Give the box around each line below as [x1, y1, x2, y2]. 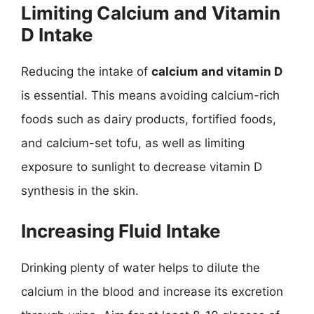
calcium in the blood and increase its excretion [21, 285, 283, 299]
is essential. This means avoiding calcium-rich [21, 88, 280, 102]
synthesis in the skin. [21, 183, 139, 198]
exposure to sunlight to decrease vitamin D [21, 159, 262, 174]
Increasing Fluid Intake [21, 220, 221, 242]
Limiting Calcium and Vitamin [21, 1, 280, 24]
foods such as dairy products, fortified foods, [21, 111, 276, 126]
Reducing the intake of [21, 64, 151, 78]
